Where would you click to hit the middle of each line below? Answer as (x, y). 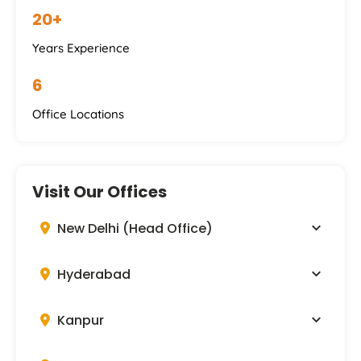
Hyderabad (92, 274)
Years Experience (81, 48)
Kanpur (79, 320)
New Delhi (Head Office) (133, 228)
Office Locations (78, 114)
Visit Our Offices (100, 191)
